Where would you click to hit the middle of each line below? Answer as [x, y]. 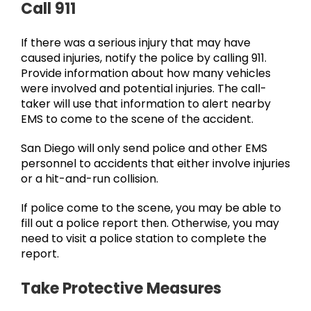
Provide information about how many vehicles [146, 74]
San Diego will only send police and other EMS [144, 149]
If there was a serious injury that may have [136, 43]
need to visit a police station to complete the [144, 239]
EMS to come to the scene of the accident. [137, 119]
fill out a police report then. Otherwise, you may [150, 224]
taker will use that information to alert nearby [146, 104]
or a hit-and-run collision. [90, 179]
